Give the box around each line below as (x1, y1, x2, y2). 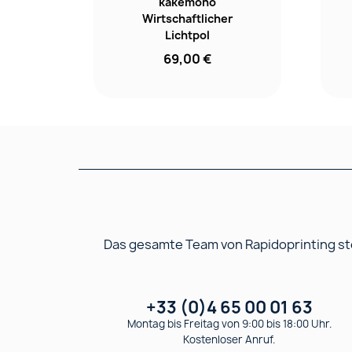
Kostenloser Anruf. (183, 332, 276, 346)
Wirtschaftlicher (141, 10, 233, 26)
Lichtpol (164, 27, 210, 42)
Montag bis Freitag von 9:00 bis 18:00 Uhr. (126, 316, 332, 331)
